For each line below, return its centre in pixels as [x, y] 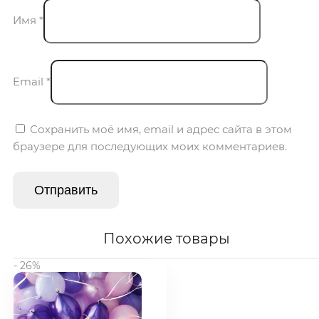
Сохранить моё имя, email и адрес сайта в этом [161, 129]
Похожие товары [167, 238]
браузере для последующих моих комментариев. [150, 146]
